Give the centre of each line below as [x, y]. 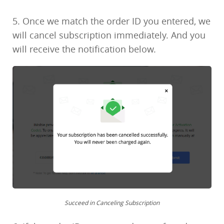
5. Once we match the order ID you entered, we [111, 21]
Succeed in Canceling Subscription [112, 202]
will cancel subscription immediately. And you [109, 35]
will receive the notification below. [84, 49]
